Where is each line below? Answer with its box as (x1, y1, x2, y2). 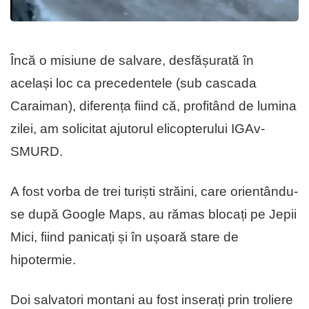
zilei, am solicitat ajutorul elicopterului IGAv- (10, 121, 265, 136)
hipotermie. (10, 252, 76, 267)
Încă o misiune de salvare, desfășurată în (10, 52, 254, 68)
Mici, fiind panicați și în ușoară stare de (10, 229, 239, 244)
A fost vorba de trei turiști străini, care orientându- (10, 183, 298, 199)
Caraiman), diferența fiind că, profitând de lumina (10, 98, 297, 113)
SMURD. (10, 143, 63, 159)
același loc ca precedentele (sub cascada (10, 75, 257, 90)
